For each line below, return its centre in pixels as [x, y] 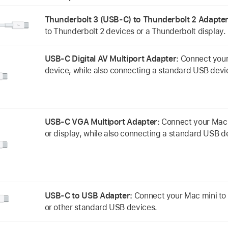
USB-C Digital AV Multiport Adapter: [112, 59]
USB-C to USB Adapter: [89, 195]
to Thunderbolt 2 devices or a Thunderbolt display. [135, 31]
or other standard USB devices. [101, 207]
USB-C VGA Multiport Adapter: [103, 122]
